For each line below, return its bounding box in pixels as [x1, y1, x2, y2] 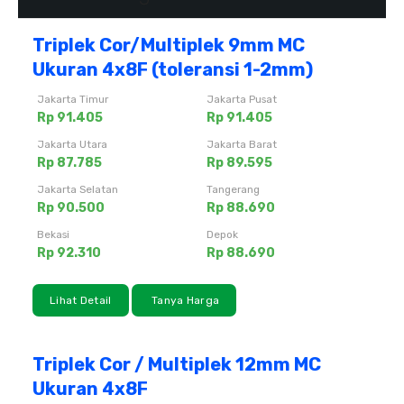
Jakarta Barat [207, 137, 277, 151]
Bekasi [37, 227, 69, 241]
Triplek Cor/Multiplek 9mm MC [32, 33, 305, 56]
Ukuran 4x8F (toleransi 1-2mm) [32, 58, 313, 80]
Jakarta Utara [37, 137, 107, 151]
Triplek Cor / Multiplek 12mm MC [32, 353, 321, 375]
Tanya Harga [148, 293, 220, 307]
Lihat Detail [50, 293, 112, 307]
